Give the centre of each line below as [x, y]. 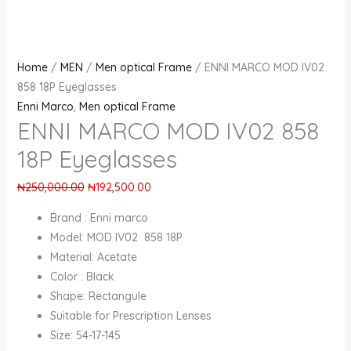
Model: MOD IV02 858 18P [116, 238]
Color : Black [82, 277]
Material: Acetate [93, 257]
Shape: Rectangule [98, 297]
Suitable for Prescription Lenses [130, 316]
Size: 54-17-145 [85, 336]
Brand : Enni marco [99, 218]
